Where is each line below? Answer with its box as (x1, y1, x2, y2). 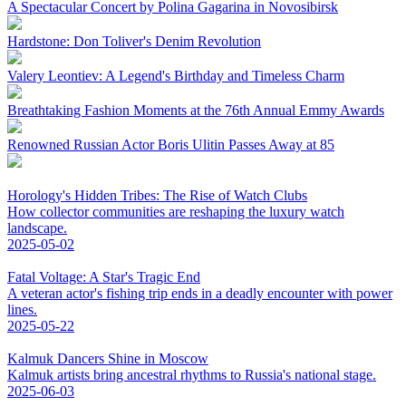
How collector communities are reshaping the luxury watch (7, 204, 344, 220)
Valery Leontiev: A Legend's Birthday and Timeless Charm (7, 68, 344, 84)
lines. (7, 302, 37, 318)
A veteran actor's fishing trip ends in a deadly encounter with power (7, 285, 392, 302)
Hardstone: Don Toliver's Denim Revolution (7, 34, 261, 50)
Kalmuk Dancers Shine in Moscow (7, 351, 208, 367)
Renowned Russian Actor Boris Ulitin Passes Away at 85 (7, 137, 334, 153)
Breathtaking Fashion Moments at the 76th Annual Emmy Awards (7, 102, 384, 119)
